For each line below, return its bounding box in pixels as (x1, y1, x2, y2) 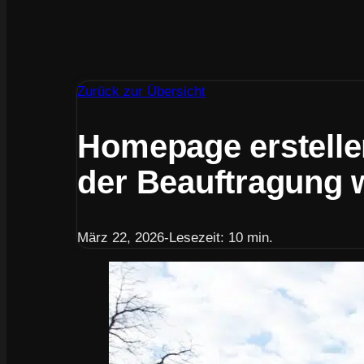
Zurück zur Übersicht (77, 84, 206, 100)
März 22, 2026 (77, 229, 165, 245)
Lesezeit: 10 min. (169, 229, 274, 245)
